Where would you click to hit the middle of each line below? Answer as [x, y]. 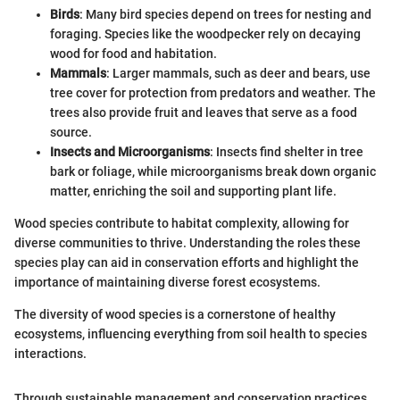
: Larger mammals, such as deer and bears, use [238, 74]
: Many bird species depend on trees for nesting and [225, 15]
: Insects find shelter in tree [287, 152]
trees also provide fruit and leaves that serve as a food [204, 113]
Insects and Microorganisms [130, 152]
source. [71, 133]
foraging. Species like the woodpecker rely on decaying [205, 34]
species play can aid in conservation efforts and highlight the [187, 263]
